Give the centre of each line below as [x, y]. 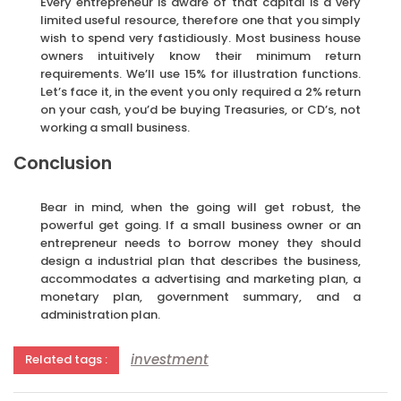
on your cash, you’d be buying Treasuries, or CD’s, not [200, 109]
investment [170, 360]
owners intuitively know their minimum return [200, 55]
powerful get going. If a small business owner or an [200, 225]
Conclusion [63, 163]
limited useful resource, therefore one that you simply [200, 20]
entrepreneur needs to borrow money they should [200, 243]
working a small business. [115, 127]
